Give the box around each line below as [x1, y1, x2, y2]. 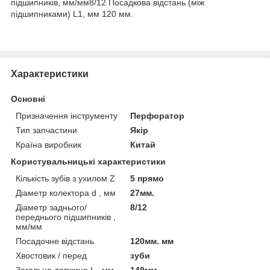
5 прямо [130, 173, 165, 183]
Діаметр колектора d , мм [16, 187, 116, 198]
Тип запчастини [16, 125, 77, 135]
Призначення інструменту [16, 110, 118, 121]
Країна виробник [16, 139, 81, 149]
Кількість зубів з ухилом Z [16, 173, 115, 183]
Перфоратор [130, 110, 185, 121]
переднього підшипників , [16, 212, 116, 222]
